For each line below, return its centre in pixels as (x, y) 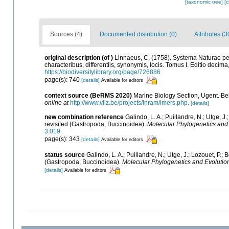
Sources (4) (66, 34)
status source (65, 155)
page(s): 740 (63, 79)
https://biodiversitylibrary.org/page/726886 (102, 72)
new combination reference (84, 117)
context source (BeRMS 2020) (88, 96)
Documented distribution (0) (138, 34)
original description (72, 58)
